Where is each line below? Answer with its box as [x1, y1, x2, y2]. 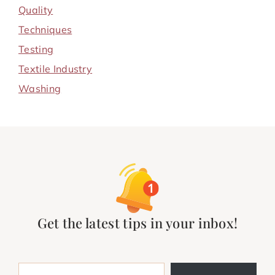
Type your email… [18, 255, 51, 268]
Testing [18, 42, 54, 55]
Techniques [18, 23, 72, 36]
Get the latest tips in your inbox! [37, 213, 238, 232]
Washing [18, 82, 61, 95]
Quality [18, 3, 53, 16]
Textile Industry [18, 62, 93, 75]
